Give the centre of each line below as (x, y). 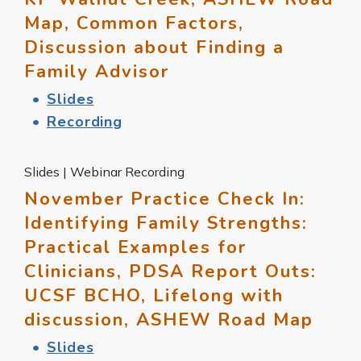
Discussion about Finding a (154, 47)
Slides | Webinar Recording (104, 171)
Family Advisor (97, 71)
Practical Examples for (135, 247)
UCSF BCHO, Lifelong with (154, 295)
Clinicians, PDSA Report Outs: (170, 271)
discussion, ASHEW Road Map (169, 320)
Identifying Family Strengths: (166, 223)
